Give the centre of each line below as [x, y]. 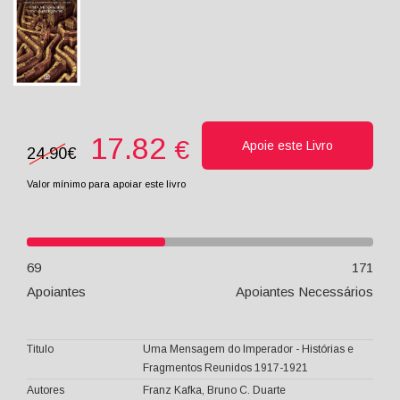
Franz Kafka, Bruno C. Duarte [214, 391]
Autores [46, 391]
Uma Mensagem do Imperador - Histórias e [248, 350]
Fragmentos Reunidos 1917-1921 [225, 368]
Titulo [40, 350]
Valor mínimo [58, 184]
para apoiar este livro [137, 184]
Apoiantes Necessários [304, 292]
